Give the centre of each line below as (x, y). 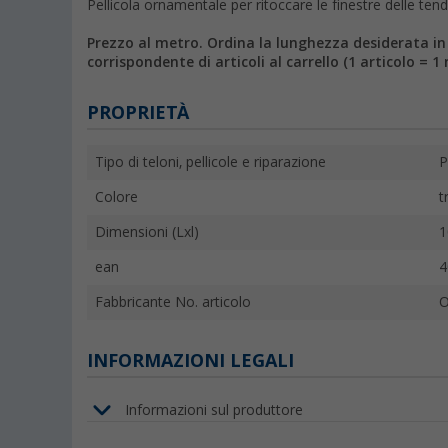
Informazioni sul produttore (214, 409)
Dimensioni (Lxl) (147, 232)
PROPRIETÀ (138, 113)
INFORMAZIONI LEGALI (190, 361)
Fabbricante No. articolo (173, 302)
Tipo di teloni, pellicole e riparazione (210, 162)
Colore (116, 197)
